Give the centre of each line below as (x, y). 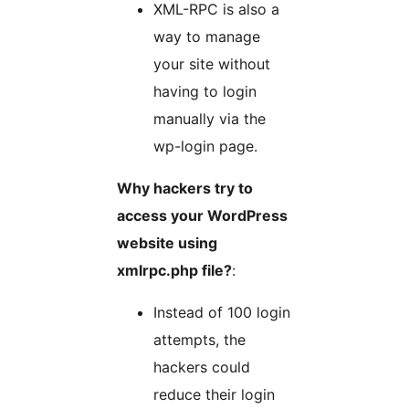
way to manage (207, 37)
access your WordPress (202, 216)
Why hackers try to (185, 189)
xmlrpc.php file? (174, 271)
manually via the (210, 119)
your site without (212, 64)
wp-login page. (205, 147)
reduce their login (214, 395)
